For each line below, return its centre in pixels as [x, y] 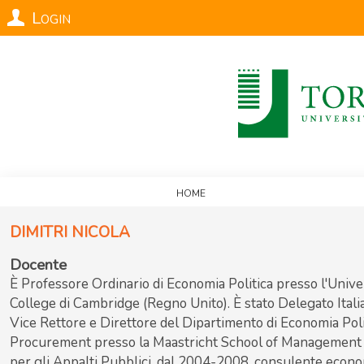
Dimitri [39, 231]
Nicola [101, 231]
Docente [38, 265]
